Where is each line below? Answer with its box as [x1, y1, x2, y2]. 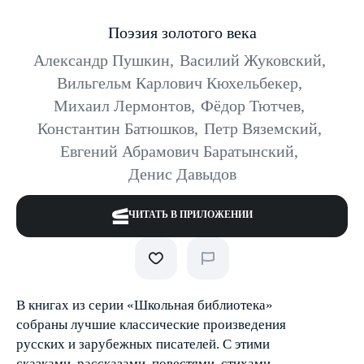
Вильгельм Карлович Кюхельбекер [56, 74, 298, 92]
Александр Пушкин [32, 51, 170, 69]
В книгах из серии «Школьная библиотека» [16, 297, 273, 313]
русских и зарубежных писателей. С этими [16, 336, 270, 352]
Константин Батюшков [37, 119, 194, 137]
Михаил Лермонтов [54, 97, 191, 115]
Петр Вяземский [203, 119, 318, 137]
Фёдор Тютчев [201, 97, 301, 115]
